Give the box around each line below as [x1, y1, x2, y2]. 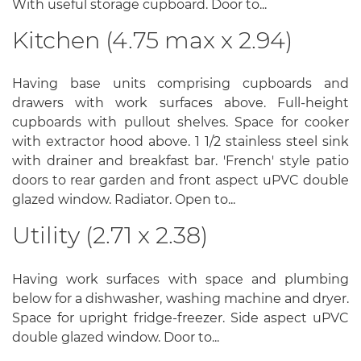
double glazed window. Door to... [12, 329, 219, 345]
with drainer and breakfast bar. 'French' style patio [12, 153, 349, 169]
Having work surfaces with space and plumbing [12, 271, 349, 287]
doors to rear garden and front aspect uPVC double [12, 172, 349, 189]
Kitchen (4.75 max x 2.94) [12, 25, 293, 54]
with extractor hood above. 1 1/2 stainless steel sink [12, 134, 349, 150]
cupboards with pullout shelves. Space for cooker [12, 114, 349, 131]
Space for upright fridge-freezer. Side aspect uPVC [12, 309, 349, 326]
